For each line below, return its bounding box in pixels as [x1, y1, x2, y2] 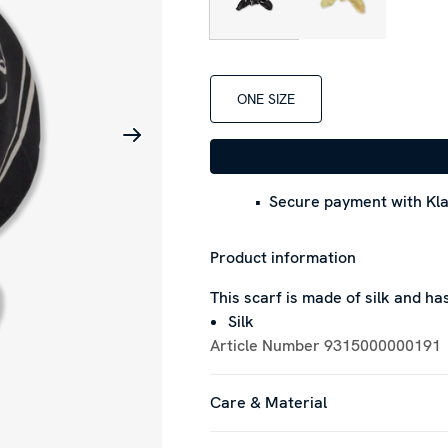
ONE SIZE [236, 89, 295, 108]
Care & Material [209, 392, 327, 413]
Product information [209, 247, 356, 268]
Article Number [209, 335, 320, 356]
